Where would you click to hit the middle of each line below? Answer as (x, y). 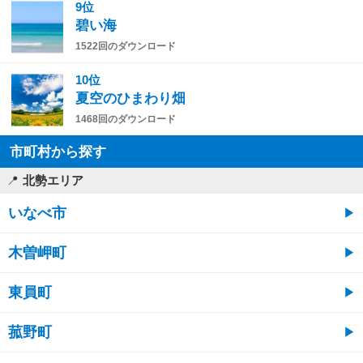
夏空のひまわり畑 (130, 99)
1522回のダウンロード (126, 47)
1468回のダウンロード (126, 120)
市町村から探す (58, 152)
